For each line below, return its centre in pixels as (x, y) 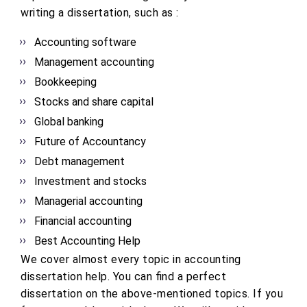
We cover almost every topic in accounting (131, 260)
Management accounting (94, 62)
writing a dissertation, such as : (100, 13)
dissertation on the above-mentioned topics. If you (152, 294)
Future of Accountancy (90, 142)
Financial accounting (83, 221)
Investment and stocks (90, 182)
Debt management (79, 162)
